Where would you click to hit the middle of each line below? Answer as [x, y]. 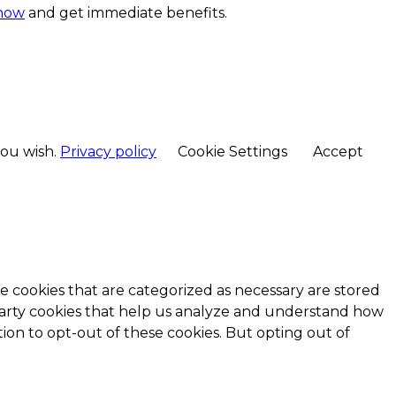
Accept [338, 152]
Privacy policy [108, 152]
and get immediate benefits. [126, 13]
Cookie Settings [232, 152]
